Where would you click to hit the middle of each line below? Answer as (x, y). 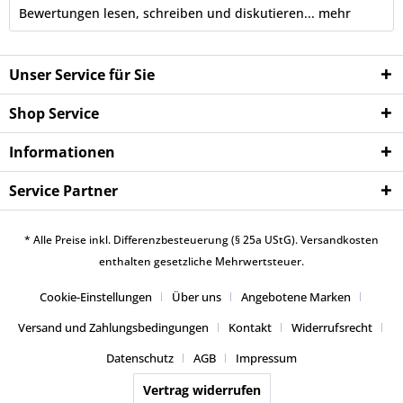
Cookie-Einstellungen (95, 297)
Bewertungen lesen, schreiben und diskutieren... (167, 13)
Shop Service (54, 113)
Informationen (62, 152)
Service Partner (63, 191)
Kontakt (250, 328)
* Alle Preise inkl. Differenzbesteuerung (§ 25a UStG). (162, 240)
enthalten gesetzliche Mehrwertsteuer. (201, 262)
